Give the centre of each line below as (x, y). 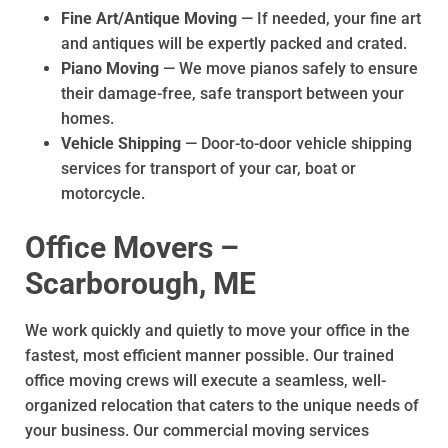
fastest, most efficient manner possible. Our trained (209, 355)
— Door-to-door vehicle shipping (296, 143)
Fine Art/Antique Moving (149, 18)
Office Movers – (132, 247)
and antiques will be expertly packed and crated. (234, 43)
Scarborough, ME (140, 283)
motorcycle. (103, 193)
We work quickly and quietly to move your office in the (217, 330)
